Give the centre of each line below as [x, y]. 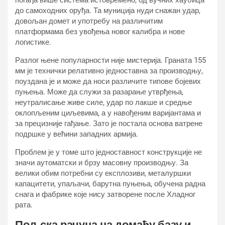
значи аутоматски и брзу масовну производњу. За [102, 163]
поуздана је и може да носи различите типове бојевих [108, 81]
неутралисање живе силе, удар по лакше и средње [103, 102]
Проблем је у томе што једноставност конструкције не [108, 152]
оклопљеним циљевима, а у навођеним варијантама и [108, 113]
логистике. [33, 42]
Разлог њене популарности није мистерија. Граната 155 [110, 60]
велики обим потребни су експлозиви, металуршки [103, 173]
